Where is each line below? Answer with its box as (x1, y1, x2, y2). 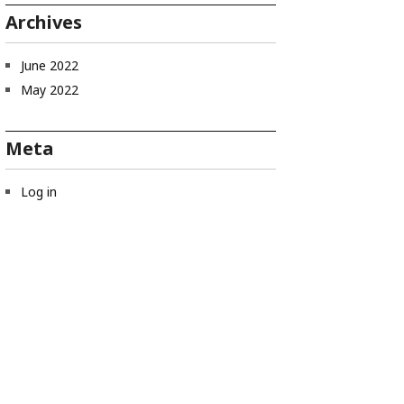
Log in (21, 183, 57, 200)
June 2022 (21, 57, 78, 74)
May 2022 (21, 81, 78, 98)
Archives (5, 10, 82, 34)
